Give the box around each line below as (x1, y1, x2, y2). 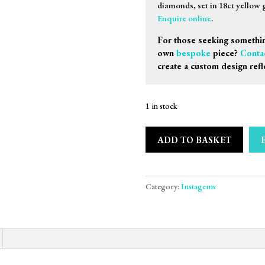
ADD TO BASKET (157, 134, 231, 146)
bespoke (176, 47, 211, 59)
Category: (145, 181, 181, 192)
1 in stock (145, 101, 177, 111)
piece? (210, 47, 240, 59)
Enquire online (157, 12, 211, 24)
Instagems (180, 181, 216, 192)
